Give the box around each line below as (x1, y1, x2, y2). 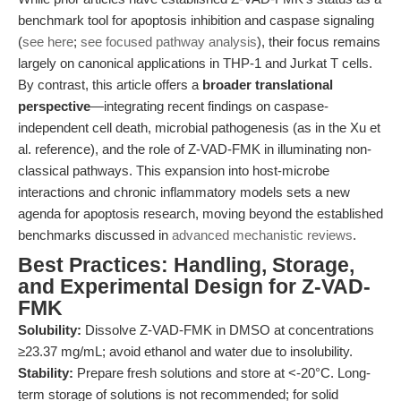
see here (22, 34, 73, 49)
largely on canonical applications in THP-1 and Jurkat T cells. (18, 55, 372, 71)
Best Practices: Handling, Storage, (18, 254, 354, 277)
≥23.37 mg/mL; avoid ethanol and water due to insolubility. (18, 344, 353, 359)
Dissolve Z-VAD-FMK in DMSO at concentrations (81, 322, 374, 337)
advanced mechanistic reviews (172, 227, 353, 243)
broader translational (202, 77, 333, 92)
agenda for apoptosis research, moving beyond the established (18, 206, 383, 221)
